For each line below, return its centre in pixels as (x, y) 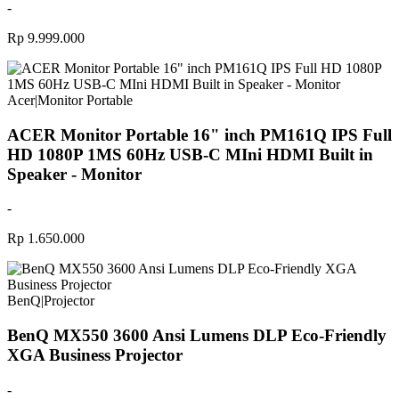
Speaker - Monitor (74, 174)
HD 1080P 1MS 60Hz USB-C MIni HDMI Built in (190, 154)
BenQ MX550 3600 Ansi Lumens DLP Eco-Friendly (197, 336)
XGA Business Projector (95, 355)
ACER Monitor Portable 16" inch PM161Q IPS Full (199, 134)
